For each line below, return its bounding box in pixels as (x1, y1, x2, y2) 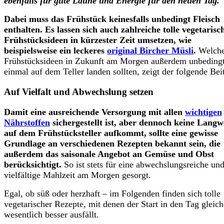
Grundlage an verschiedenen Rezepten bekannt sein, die (4, 138, 220, 148)
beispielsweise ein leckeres (4, 45, 107, 56)
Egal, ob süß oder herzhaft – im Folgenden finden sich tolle (4, 188, 220, 198)
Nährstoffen (4, 117, 50, 127)
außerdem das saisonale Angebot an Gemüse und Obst (4, 148, 214, 159)
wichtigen (185, 106, 222, 117)
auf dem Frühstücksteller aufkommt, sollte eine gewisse (4, 127, 218, 138)
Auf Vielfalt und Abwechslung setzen (4, 86, 153, 97)
